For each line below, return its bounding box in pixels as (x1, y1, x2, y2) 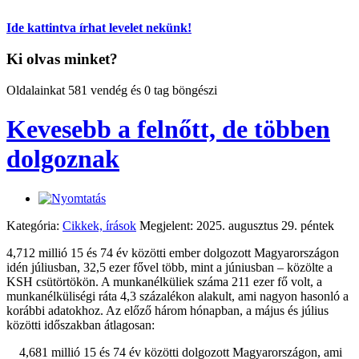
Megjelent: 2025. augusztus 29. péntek (139, 218, 334, 232)
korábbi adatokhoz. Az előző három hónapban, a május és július (6, 303, 329, 317)
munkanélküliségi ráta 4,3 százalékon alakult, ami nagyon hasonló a (6, 288, 349, 303)
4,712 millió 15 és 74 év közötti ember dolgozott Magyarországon (6, 245, 339, 260)
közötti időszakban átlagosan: (6, 317, 155, 332)
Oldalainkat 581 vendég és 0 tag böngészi (6, 83, 217, 97)
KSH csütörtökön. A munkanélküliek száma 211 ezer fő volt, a (6, 274, 322, 288)
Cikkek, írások (63, 218, 136, 232)
